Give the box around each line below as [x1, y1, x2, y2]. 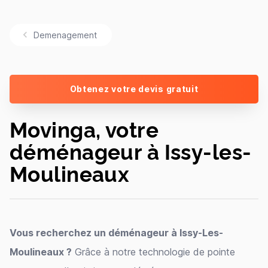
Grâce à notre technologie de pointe [72, 246, 235, 258]
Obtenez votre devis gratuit [69, 84, 199, 94]
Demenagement [33, 30, 97, 40]
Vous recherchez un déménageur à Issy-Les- [10, 227, 223, 239]
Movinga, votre [10, 114, 159, 143]
